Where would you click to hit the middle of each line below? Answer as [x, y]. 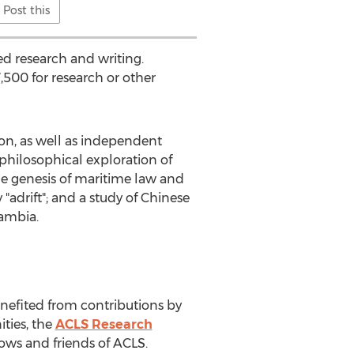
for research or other [92, 78]
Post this [27, 10]
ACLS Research [104, 324]
